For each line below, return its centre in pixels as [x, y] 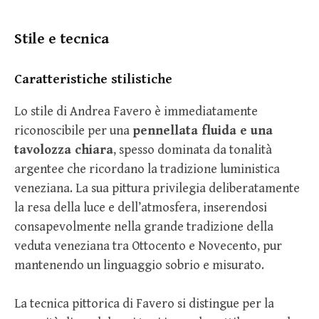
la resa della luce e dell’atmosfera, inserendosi [141, 208]
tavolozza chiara [64, 150]
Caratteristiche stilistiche [93, 79]
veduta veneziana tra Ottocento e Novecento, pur [148, 246]
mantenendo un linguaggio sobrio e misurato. [139, 266]
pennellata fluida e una [203, 131]
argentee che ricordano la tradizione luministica [147, 169]
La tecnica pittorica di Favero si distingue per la [144, 304]
